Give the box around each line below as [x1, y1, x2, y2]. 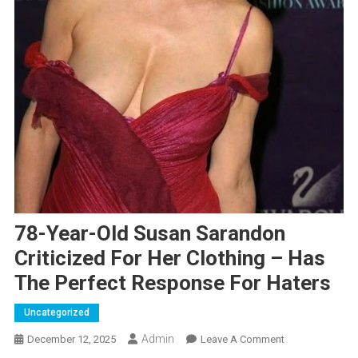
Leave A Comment [200, 333, 284, 346]
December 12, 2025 [26, 333, 116, 346]
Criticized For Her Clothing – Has [14, 246, 325, 271]
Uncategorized [23, 307, 89, 319]
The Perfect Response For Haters [14, 271, 331, 296]
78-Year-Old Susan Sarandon [14, 221, 285, 246]
